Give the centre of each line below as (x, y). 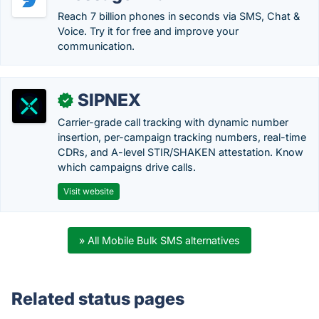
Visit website (89, 191)
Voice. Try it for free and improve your (148, 31)
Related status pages (98, 299)
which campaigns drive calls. (127, 167)
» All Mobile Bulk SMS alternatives (159, 240)
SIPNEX (109, 100)
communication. (96, 46)
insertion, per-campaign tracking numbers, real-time (182, 137)
